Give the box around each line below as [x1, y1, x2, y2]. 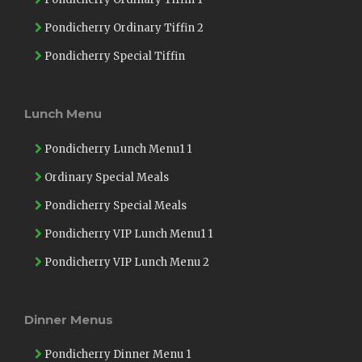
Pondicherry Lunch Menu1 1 [42, 141, 192, 156]
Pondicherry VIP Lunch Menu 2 [42, 255, 209, 269]
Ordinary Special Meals [42, 170, 169, 184]
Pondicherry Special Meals [42, 198, 187, 213]
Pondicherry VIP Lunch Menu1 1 [42, 226, 213, 241]
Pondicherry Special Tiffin [42, 49, 185, 63]
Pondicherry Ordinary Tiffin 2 [42, 21, 204, 35]
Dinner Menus [24, 311, 113, 327]
